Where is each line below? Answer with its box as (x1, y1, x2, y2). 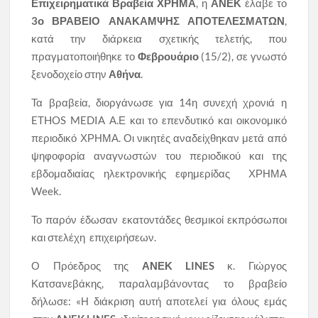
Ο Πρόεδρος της (31, 259, 142, 273)
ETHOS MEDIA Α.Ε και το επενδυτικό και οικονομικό (31, 114, 287, 127)
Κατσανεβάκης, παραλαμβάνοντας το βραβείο (31, 277, 287, 290)
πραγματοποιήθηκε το (31, 50, 138, 63)
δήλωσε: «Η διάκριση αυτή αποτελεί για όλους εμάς (31, 295, 287, 308)
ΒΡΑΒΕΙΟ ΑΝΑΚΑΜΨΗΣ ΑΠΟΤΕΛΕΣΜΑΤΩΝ (52, 14, 285, 28)
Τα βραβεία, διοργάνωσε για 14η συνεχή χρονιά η (31, 96, 287, 109)
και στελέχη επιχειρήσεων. (31, 231, 157, 244)
